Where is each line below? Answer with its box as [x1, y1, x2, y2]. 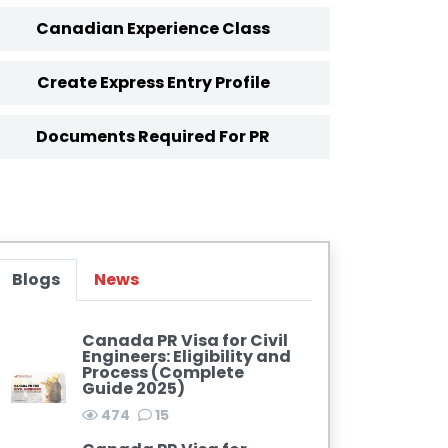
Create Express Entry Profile [36, 71, 270, 95]
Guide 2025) [81, 377, 185, 401]
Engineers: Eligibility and [81, 345, 291, 369]
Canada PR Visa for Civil [81, 329, 288, 353]
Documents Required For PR [36, 125, 271, 149]
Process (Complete [81, 361, 244, 385]
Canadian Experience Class [36, 17, 271, 41]
